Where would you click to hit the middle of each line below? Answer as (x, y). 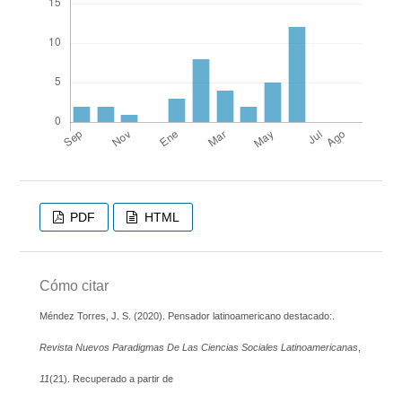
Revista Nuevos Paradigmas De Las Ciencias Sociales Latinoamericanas (198, 347)
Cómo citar (74, 285)
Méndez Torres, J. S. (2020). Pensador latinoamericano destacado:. (187, 315)
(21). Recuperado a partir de (111, 378)
